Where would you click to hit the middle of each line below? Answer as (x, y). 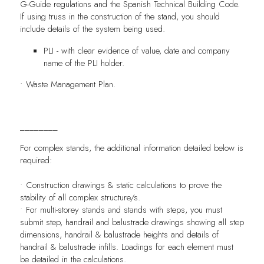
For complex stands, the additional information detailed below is (131, 148)
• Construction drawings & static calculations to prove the (121, 185)
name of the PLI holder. (84, 63)
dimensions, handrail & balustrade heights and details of (119, 234)
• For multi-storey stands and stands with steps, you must (121, 209)
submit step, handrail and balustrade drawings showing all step (132, 222)
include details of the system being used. (92, 29)
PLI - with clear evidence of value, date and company (136, 50)
